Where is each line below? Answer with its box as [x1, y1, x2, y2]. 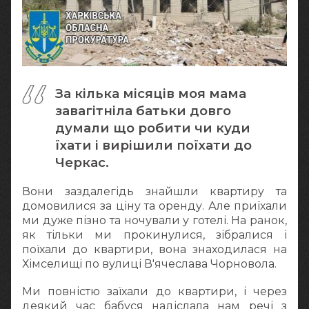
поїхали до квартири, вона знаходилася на [22, 243, 287, 257]
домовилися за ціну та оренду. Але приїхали [22, 199, 287, 213]
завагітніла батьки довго [55, 102, 231, 119]
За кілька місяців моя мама [55, 85, 246, 101]
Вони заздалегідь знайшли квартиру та [22, 185, 287, 199]
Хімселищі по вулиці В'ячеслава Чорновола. [22, 257, 277, 271]
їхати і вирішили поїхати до [55, 137, 252, 153]
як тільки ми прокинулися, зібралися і [22, 228, 287, 242]
